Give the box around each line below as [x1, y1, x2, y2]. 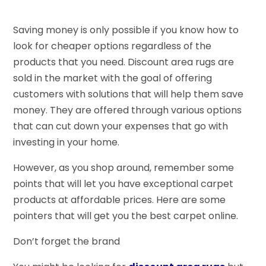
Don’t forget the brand [13, 234, 121, 248]
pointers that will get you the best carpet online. [13, 208, 239, 223]
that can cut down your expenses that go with [13, 119, 229, 133]
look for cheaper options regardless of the [13, 39, 212, 53]
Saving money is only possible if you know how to [13, 23, 239, 37]
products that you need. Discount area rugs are [13, 55, 235, 69]
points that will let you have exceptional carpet [13, 176, 234, 191]
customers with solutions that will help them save [13, 87, 244, 101]
